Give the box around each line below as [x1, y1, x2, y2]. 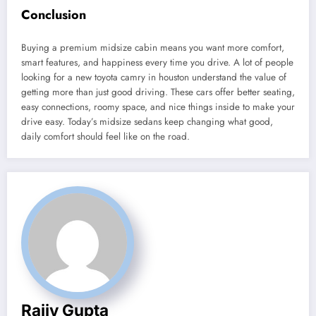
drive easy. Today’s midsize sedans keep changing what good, [21, 115, 273, 129]
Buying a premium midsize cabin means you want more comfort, [21, 41, 284, 55]
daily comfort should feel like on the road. [21, 130, 190, 144]
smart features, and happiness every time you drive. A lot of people [21, 56, 293, 70]
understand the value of [192, 71, 286, 85]
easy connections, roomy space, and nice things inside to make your [21, 100, 295, 114]
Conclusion [21, 5, 86, 24]
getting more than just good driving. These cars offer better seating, [21, 85, 295, 99]
